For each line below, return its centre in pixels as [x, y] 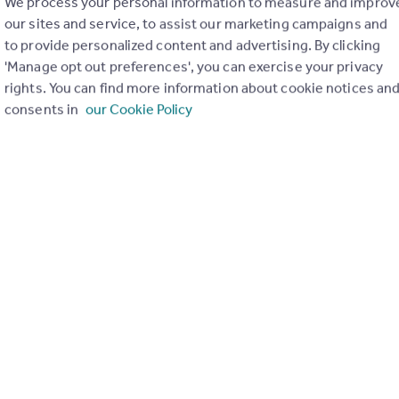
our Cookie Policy [139, 109]
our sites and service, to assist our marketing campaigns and [196, 23]
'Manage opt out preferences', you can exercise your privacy [194, 66]
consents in [43, 109]
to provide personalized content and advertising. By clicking [193, 45]
